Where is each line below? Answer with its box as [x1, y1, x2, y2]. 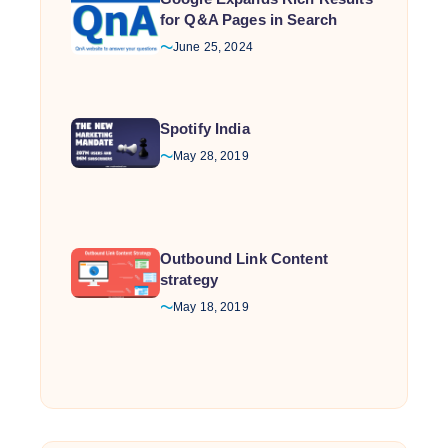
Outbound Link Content [159, 249, 328, 267]
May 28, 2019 [172, 148, 249, 163]
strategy [159, 270, 218, 288]
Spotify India [159, 119, 250, 137]
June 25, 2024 [172, 39, 253, 54]
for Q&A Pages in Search [159, 10, 338, 28]
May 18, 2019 [172, 299, 249, 314]
